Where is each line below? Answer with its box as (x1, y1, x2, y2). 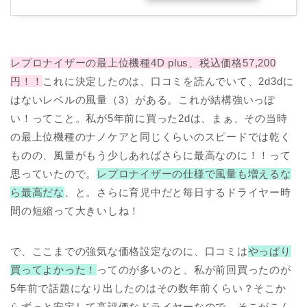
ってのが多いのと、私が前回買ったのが (97, 264, 291, 276)
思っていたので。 (10, 168, 97, 180)
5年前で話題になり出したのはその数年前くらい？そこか (10, 282, 286, 295)
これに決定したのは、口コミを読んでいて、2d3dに (42, 75, 294, 88)
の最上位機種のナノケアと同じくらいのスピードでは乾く (10, 131, 291, 143)
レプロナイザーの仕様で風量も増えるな (97, 168, 291, 180)
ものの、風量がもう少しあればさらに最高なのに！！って (10, 149, 291, 162)
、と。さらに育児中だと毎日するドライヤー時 (64, 186, 291, 199)
